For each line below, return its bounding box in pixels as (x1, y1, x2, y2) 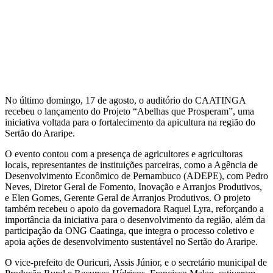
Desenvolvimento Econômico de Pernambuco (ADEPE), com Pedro (5, 170, 268, 181)
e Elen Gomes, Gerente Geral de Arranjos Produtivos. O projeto (5, 192, 250, 203)
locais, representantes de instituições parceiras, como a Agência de (5, 159, 258, 170)
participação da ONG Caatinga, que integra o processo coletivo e (5, 225, 254, 236)
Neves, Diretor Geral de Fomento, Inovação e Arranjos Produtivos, (5, 181, 262, 192)
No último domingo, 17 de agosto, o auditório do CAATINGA (5, 94, 246, 105)
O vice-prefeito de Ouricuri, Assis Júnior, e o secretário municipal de (5, 257, 267, 268)
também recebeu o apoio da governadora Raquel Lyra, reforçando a (5, 203, 264, 214)
